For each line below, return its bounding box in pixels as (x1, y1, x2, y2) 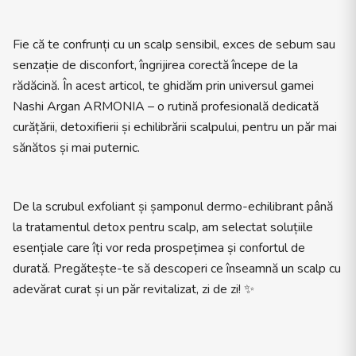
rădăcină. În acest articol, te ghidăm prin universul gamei (13, 77, 314, 95)
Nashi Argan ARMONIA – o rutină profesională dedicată (13, 98, 319, 115)
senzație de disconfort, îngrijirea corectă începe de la (13, 56, 298, 74)
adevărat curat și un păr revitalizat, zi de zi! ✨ (13, 281, 254, 298)
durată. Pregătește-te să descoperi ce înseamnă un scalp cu (13, 260, 341, 277)
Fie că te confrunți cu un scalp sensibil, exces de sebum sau (13, 36, 335, 53)
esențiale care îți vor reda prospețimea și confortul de (13, 239, 305, 257)
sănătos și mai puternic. (13, 139, 140, 157)
